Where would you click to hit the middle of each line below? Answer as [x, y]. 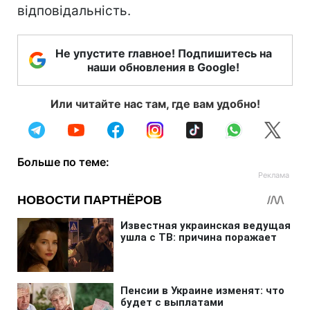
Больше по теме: [63, 162]
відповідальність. [74, 10]
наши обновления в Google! [163, 67]
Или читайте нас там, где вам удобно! [155, 103]
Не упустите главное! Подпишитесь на [163, 53]
